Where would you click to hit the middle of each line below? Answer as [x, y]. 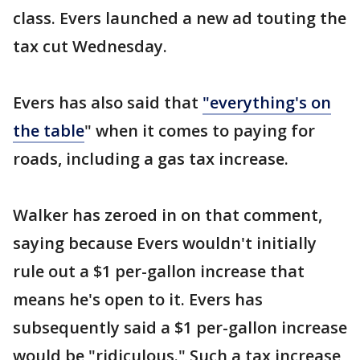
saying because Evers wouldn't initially [165, 243]
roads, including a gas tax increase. [151, 159]
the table [49, 131]
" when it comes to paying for [200, 131]
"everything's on [267, 102]
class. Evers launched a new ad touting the [180, 18]
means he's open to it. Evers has [138, 299]
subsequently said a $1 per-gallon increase [180, 327]
